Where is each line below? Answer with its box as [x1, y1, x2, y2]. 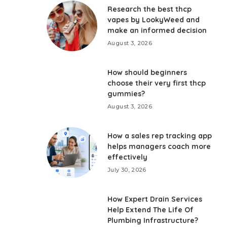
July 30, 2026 [107, 166, 146, 173]
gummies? [107, 89, 145, 98]
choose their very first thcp [107, 79, 206, 88]
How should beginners [107, 68, 187, 77]
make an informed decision [107, 26, 207, 35]
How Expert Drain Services [107, 195, 203, 204]
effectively [107, 153, 148, 162]
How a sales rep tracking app [107, 131, 212, 140]
